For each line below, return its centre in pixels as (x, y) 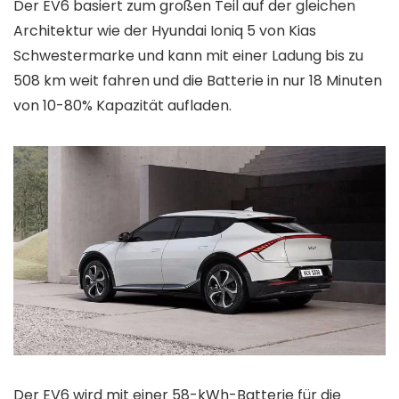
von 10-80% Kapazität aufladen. (122, 105)
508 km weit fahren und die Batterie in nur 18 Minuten (198, 80)
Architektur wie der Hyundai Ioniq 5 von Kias (165, 30)
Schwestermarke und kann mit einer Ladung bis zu (188, 55)
